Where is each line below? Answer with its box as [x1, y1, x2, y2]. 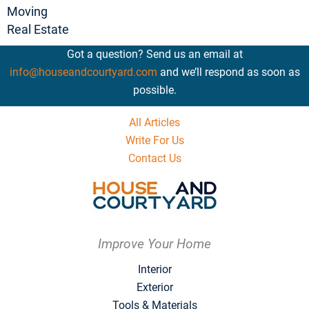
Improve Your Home [98, 237, 211, 252]
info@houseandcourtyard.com [9, 66, 157, 79]
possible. [132, 83, 177, 97]
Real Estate [7, 22, 69, 37]
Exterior [136, 281, 173, 295]
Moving [7, 4, 48, 19]
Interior [137, 263, 172, 277]
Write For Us [125, 134, 184, 148]
